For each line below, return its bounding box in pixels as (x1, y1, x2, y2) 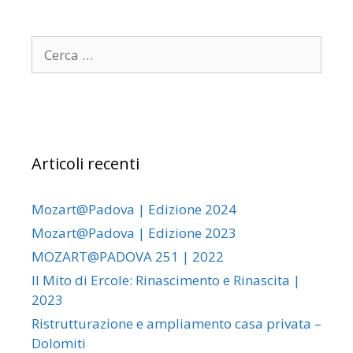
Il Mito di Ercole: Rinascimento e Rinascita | (32, 271, 300, 290)
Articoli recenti (32, 153, 139, 175)
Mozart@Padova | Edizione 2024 (32, 200, 236, 219)
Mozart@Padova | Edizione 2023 (32, 224, 236, 243)
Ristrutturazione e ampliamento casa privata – (32, 314, 321, 333)
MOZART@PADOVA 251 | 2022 (32, 247, 224, 266)
